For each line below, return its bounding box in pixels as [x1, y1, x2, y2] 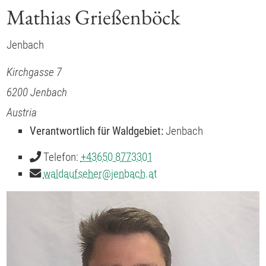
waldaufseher [43, 166, 102, 180]
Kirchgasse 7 [7, 65, 62, 80]
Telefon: [40, 150, 81, 164]
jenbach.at [110, 166, 157, 180]
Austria [7, 106, 37, 120]
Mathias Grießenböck [7, 4, 181, 30]
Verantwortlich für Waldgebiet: [29, 124, 163, 138]
